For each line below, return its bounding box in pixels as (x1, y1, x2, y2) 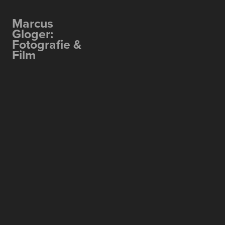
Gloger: (12, 25, 54, 43)
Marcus (12, 14, 54, 32)
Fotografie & (12, 35, 82, 53)
